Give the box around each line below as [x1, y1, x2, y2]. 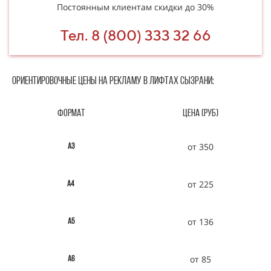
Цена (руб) [182, 108, 218, 119]
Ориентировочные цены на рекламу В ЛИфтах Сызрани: [12, 76, 214, 87]
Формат [57, 108, 85, 119]
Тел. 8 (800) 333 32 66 [60, 27, 211, 44]
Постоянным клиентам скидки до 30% [57, 1, 214, 13]
